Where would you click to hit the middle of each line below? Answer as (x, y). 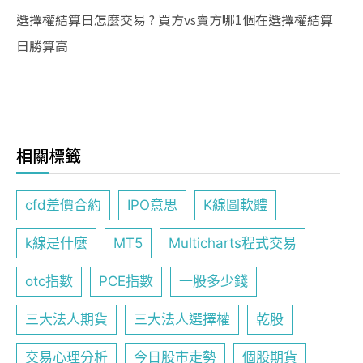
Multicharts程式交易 (233, 243)
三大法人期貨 (66, 319)
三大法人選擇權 (182, 319)
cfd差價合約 (63, 205)
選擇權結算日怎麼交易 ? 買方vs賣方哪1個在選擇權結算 (175, 19)
